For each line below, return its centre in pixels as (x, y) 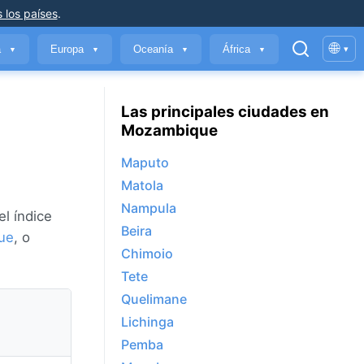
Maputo (145, 163)
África (238, 49)
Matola (142, 186)
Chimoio (147, 254)
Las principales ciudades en (225, 111)
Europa (69, 49)
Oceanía (155, 49)
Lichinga (147, 322)
